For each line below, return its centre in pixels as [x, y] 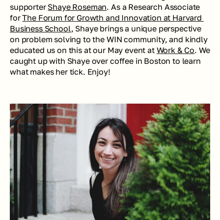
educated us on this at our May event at [83, 50]
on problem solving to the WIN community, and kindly [109, 39]
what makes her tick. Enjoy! [60, 72]
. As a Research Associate [153, 7]
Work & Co [176, 50]
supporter [29, 7]
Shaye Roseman [77, 7]
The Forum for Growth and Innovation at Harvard [112, 18]
